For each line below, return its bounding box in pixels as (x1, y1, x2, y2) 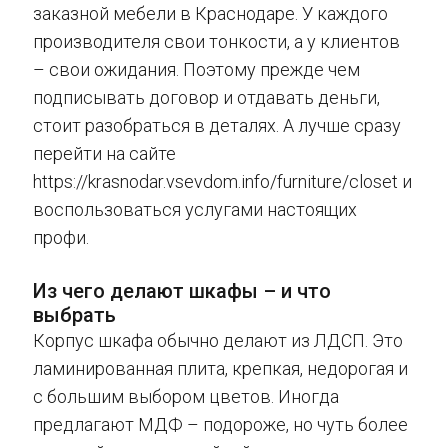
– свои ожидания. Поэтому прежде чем (33, 59, 360, 81)
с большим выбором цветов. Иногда (33, 386, 339, 408)
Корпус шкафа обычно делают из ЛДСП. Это (33, 330, 403, 352)
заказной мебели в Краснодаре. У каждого (33, 3, 388, 25)
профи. (33, 227, 89, 249)
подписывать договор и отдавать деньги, (33, 87, 380, 109)
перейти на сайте (33, 143, 176, 165)
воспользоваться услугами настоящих (33, 199, 357, 221)
